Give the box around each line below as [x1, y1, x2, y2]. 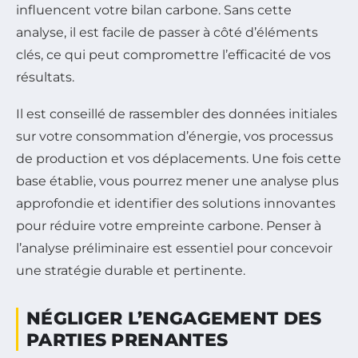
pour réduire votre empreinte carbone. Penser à [16, 217, 321, 233]
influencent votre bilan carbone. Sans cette [16, 2, 292, 18]
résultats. [16, 69, 74, 85]
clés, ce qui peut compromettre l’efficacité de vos [16, 46, 331, 62]
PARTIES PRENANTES [26, 328, 229, 351]
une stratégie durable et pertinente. [16, 262, 245, 278]
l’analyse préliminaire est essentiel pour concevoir [16, 240, 332, 256]
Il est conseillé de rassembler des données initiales [16, 105, 337, 121]
